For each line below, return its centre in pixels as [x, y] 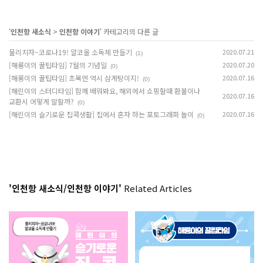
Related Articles [157, 188]
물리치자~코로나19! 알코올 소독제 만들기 [70, 52]
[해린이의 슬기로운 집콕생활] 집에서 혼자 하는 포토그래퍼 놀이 [101, 114]
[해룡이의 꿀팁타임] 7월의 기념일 [58, 65]
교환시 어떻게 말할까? [41, 102]
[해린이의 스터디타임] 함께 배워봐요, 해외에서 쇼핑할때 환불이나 [104, 91]
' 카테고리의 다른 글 [129, 32]
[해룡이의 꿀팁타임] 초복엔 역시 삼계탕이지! [74, 78]
